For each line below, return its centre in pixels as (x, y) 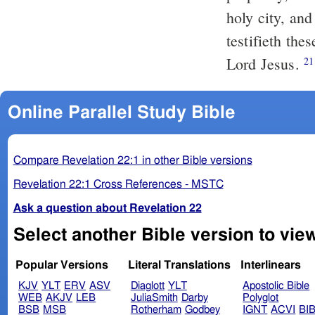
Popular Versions (62, 265)
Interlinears (270, 265)
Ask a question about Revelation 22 (107, 208)
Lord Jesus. (265, 64)
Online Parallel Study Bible (121, 112)
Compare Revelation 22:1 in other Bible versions (133, 160)
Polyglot (261, 298)
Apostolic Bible (276, 286)
